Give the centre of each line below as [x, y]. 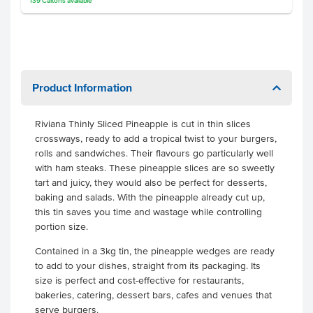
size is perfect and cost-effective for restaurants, [139, 281]
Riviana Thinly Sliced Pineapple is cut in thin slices [143, 124]
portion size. [63, 227]
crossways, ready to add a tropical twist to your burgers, [156, 139]
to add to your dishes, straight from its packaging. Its [148, 266]
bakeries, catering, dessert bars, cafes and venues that [153, 295]
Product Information [82, 87]
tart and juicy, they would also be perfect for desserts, [151, 183]
